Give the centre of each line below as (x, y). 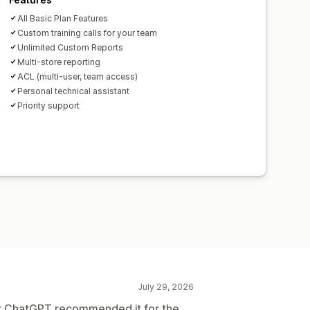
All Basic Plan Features (63, 18)
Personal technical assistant (74, 91)
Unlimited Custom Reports (71, 47)
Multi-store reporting (59, 62)
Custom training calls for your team (88, 33)
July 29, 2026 (166, 286)
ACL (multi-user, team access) (78, 76)
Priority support (49, 105)
